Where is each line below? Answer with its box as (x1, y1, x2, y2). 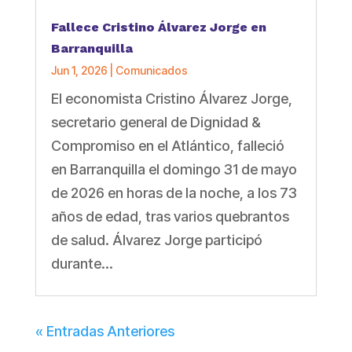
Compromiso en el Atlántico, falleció (50, 137, 284, 155)
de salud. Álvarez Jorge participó (50, 232, 262, 249)
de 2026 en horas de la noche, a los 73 (50, 185, 297, 202)
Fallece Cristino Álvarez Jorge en (50, 20, 266, 35)
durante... (50, 255, 113, 273)
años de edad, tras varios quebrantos (50, 208, 289, 225)
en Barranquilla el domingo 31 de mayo (50, 161, 297, 178)
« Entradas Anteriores (35, 323, 174, 340)
